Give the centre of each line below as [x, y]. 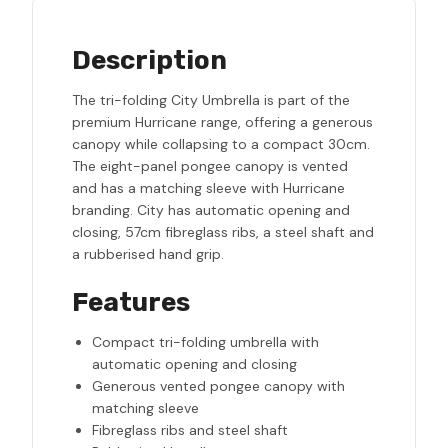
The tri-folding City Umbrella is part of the [211, 100]
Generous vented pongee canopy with [218, 386]
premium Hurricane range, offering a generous [222, 122]
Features [131, 303]
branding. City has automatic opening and [211, 210]
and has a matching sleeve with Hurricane [208, 188]
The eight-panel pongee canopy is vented [210, 166]
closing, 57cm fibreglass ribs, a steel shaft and [223, 232]
